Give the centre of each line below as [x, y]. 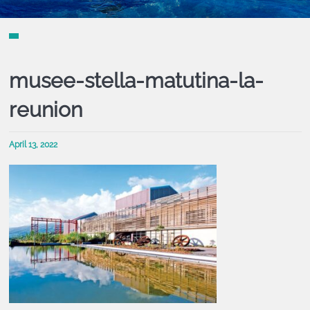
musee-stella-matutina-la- [136, 81]
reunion [45, 110]
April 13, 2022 [33, 145]
